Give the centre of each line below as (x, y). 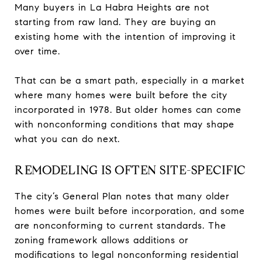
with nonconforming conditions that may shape (125, 124)
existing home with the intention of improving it (125, 36)
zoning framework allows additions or (102, 240)
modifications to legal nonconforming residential (127, 254)
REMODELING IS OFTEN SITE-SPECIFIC (130, 170)
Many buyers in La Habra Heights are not (112, 7)
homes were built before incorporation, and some (130, 211)
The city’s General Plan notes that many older (122, 196)
